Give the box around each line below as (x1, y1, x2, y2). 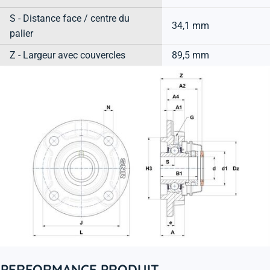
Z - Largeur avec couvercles (10, 49, 125, 61)
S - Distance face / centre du (10, 13, 130, 25)
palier (10, 28, 33, 40)
